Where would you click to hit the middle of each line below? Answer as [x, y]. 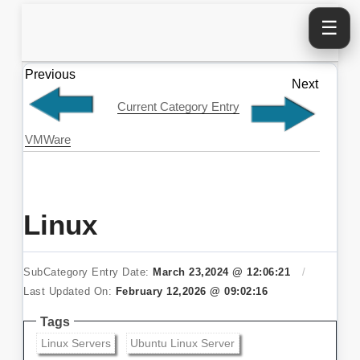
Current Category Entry [178, 107]
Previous [51, 74]
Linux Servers [76, 343]
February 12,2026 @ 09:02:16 [192, 291]
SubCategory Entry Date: [88, 272]
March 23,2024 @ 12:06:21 [222, 272]
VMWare [48, 140]
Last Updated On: [70, 291]
